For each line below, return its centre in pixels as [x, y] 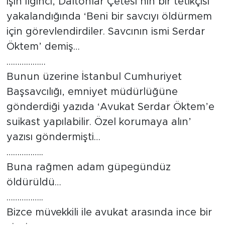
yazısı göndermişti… [53, 137]
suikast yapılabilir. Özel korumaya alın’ [99, 122]
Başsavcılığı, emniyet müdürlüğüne [92, 92]
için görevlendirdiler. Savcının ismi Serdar [105, 32]
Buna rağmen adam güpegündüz [88, 167]
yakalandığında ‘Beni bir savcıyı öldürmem [109, 17]
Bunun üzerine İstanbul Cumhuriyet [94, 77]
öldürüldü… [34, 183]
